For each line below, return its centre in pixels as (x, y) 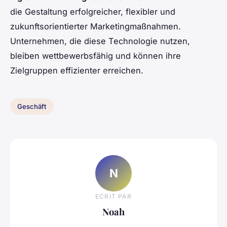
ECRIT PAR (113, 196)
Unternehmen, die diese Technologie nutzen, (100, 41)
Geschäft (32, 107)
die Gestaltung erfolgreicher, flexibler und (93, 12)
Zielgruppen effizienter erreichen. (77, 71)
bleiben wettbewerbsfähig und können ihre (96, 56)
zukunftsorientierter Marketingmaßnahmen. (96, 27)
